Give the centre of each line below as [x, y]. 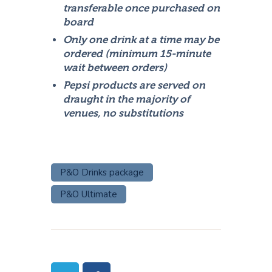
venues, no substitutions [124, 114]
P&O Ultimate [89, 195]
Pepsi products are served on [134, 86]
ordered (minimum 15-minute [137, 54]
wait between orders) [115, 68]
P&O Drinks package [102, 173]
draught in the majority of [127, 100]
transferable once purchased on [142, 8]
